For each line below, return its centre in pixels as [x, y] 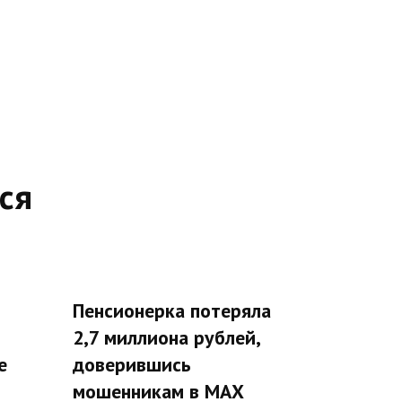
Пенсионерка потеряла [172, 310]
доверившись [132, 364]
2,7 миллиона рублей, [166, 337]
